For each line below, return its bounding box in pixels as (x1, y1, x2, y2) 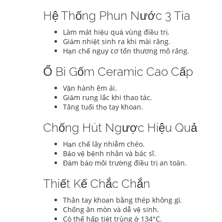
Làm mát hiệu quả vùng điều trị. (63, 27, 169, 37)
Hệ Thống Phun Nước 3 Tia (43, 8, 190, 23)
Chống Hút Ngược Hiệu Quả (43, 120, 197, 135)
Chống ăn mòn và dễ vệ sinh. (63, 205, 159, 215)
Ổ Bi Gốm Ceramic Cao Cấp (43, 64, 193, 79)
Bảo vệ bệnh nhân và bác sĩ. (63, 149, 156, 159)
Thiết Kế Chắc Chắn (43, 176, 150, 191)
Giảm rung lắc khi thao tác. (63, 93, 152, 103)
